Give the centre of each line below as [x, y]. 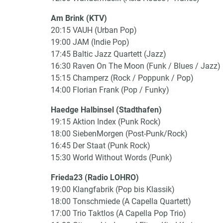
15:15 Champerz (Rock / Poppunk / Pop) [122, 78]
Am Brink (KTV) [79, 18]
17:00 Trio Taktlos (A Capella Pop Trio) [118, 213]
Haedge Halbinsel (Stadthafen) [106, 110]
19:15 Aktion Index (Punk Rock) [106, 122]
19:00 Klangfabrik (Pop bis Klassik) [113, 189]
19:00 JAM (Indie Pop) [90, 42]
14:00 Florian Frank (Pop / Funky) [110, 90]
